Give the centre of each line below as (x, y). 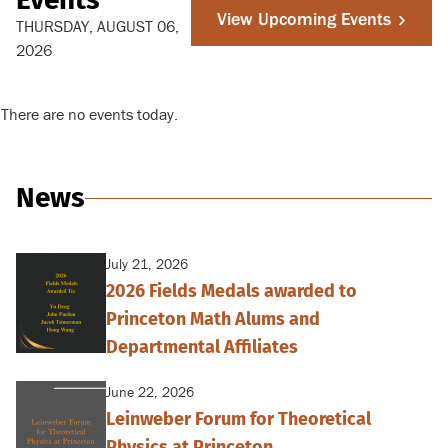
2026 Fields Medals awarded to (231, 291)
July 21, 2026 (147, 265)
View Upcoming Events (304, 19)
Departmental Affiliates (202, 347)
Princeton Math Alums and (213, 319)
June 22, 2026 (150, 393)
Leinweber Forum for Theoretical (238, 419)
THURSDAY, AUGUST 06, (97, 27)
